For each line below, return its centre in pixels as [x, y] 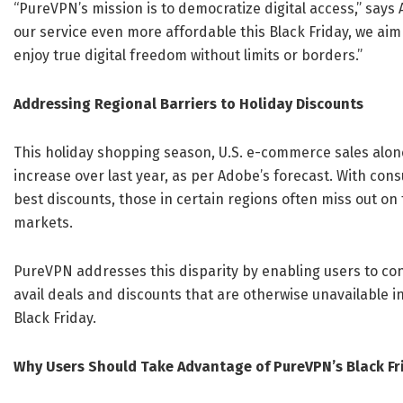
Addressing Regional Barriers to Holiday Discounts [188, 104]
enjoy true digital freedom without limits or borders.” [188, 56]
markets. [43, 223]
